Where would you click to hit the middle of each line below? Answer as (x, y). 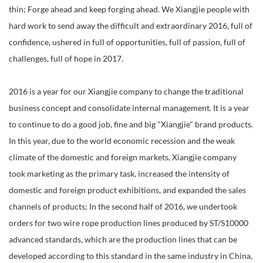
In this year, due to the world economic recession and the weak (122, 141)
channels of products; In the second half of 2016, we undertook (123, 207)
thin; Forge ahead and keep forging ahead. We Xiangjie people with (129, 10)
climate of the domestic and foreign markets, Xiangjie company (123, 158)
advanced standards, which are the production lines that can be (123, 240)
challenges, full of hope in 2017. (66, 59)
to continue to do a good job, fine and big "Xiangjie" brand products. (131, 125)
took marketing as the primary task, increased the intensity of (119, 174)
